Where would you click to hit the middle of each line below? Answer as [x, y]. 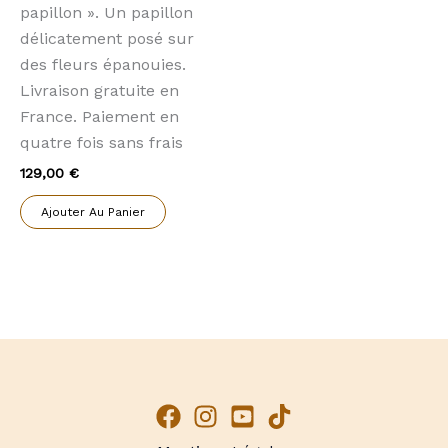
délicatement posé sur [107, 39]
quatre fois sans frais [101, 143]
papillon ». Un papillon [106, 13]
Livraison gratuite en [99, 91]
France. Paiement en [99, 117]
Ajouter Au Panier [93, 212]
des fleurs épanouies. [103, 65]
